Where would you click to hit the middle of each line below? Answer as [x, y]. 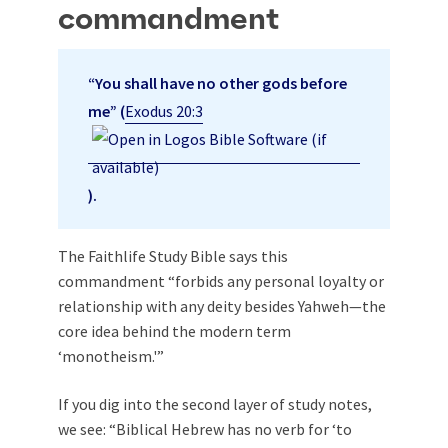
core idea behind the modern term [174, 331]
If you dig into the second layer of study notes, [215, 404]
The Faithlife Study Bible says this [173, 256]
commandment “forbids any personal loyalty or [221, 281]
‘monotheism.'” [111, 356]
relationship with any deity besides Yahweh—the [222, 306]
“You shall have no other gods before [217, 83]
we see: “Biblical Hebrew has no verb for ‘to [205, 429]
